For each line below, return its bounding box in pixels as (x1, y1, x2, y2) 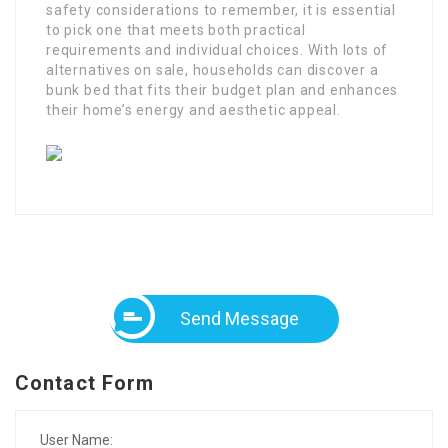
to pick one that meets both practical (46, 21, 306, 38)
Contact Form (15, 370, 155, 395)
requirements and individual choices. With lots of (46, 41, 389, 58)
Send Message (179, 307, 299, 329)
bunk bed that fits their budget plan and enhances (46, 81, 399, 98)
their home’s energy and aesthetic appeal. (46, 101, 341, 118)
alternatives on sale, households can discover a (46, 61, 379, 78)
